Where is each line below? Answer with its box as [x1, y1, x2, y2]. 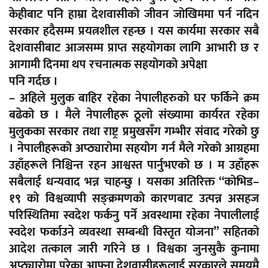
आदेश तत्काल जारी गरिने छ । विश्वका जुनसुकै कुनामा [9, 239, 259, 260]
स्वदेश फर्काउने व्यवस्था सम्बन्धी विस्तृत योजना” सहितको [9, 222, 259, 243]
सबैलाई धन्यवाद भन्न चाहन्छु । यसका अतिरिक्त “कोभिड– [9, 172, 259, 193]
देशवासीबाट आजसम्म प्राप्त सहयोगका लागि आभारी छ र [9, 38, 259, 59]
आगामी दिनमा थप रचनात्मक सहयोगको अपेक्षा [9, 54, 207, 75]
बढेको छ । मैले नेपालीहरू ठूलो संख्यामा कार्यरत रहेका [9, 105, 259, 126]
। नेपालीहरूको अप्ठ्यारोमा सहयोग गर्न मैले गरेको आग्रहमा [9, 138, 259, 159]
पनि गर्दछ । [9, 71, 58, 92]
